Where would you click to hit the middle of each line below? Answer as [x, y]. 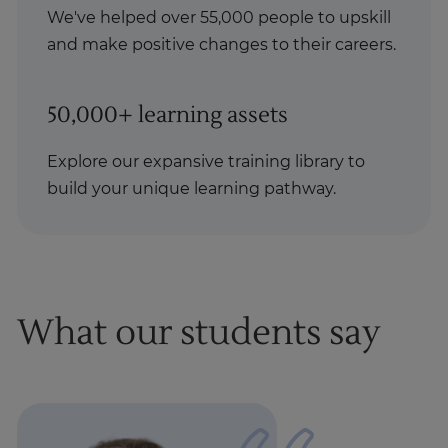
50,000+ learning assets [168, 115]
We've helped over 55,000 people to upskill [219, 18]
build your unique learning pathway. [192, 189]
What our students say [199, 333]
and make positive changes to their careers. [222, 45]
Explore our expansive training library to [206, 162]
